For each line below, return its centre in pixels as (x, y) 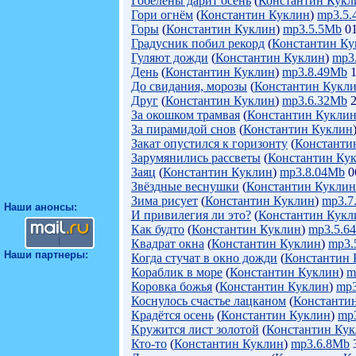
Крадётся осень (172, 315)
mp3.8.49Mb (315, 72)
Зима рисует (164, 201)
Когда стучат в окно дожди (204, 258)
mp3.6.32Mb (315, 101)
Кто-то (149, 344)
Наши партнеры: (46, 255)
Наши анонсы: (41, 207)
